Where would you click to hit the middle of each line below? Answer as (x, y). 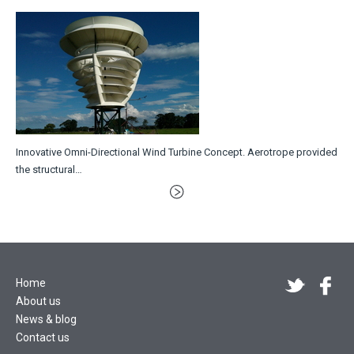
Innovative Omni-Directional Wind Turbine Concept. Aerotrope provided (177, 152)
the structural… (49, 169)
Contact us (43, 338)
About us (38, 301)
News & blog (46, 320)
